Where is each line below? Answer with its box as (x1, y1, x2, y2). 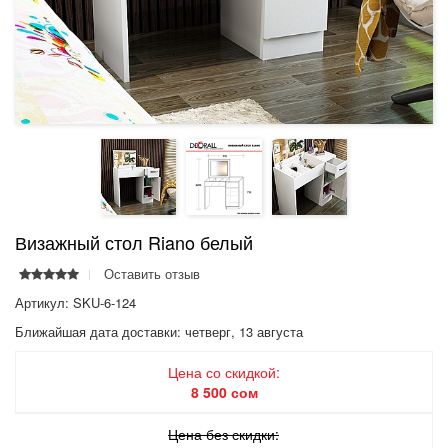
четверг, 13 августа (181, 321, 303, 341)
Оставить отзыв (104, 263, 200, 283)
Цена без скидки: (168, 423, 279, 444)
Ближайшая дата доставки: (15, 321, 181, 341)
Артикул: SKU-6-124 (15, 292, 136, 312)
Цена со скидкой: (168, 361, 280, 382)
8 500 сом (190, 381, 258, 402)
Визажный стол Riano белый (15, 228, 253, 255)
